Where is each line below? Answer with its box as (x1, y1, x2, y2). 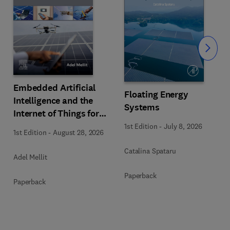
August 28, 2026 (53, 127, 104, 137)
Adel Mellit (13, 152, 47, 162)
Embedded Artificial (13, 81, 96, 94)
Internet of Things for (13, 107, 99, 120)
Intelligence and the (13, 94, 93, 107)
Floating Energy (124, 88, 188, 101)
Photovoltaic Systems (13, 120, 104, 132)
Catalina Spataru (124, 146, 176, 156)
